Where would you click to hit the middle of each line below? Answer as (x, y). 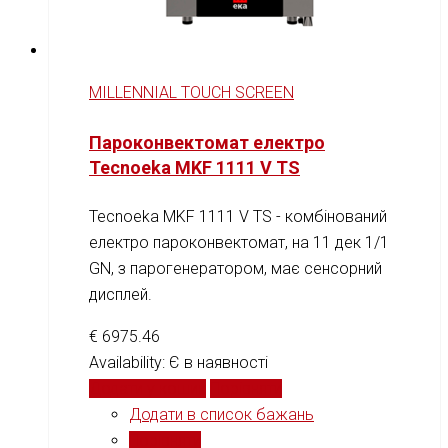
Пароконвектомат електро (207, 142)
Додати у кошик (147, 388)
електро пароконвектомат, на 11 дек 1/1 (239, 242)
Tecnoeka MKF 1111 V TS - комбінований (238, 216)
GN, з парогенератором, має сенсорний (235, 268)
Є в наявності (218, 362)
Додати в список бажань (221, 414)
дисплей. (120, 294)
